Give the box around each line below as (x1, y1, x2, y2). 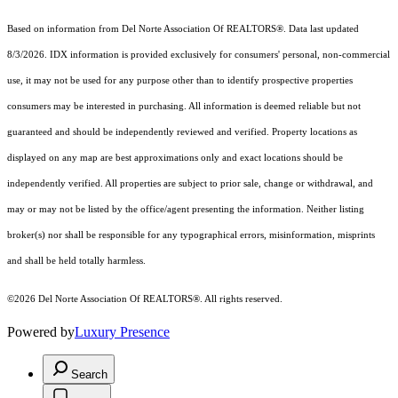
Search (71, 367, 107, 381)
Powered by (7, 323, 75, 339)
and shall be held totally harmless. (7, 255, 146, 266)
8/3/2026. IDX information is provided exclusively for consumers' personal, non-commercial (7, 49, 390, 60)
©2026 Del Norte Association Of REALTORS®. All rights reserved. (7, 293, 283, 304)
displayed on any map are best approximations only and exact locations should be (7, 152, 343, 163)
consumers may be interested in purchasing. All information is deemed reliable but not (7, 100, 361, 111)
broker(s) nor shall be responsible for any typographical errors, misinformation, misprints (7, 229, 375, 240)
